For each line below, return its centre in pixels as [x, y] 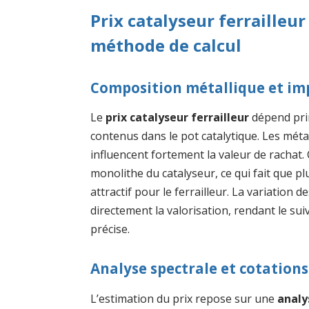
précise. [110, 229]
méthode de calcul [166, 46]
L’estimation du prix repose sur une [184, 298]
